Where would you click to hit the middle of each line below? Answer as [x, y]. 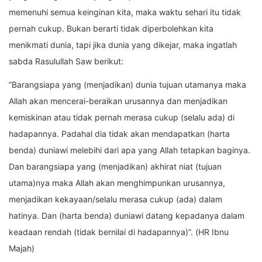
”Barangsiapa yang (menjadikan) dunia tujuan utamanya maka [127, 85]
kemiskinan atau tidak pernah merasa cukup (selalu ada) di [122, 118]
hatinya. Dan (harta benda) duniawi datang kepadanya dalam [127, 216]
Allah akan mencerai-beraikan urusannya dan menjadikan [118, 101]
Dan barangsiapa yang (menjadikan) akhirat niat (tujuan [115, 167]
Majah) [22, 249]
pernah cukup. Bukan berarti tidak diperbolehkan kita [111, 29]
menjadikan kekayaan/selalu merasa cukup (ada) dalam [116, 199]
